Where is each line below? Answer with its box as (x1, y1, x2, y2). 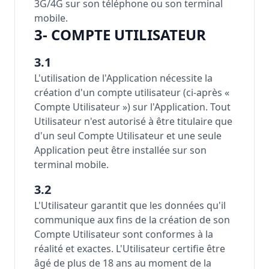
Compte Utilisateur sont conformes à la (34, 228, 213, 241)
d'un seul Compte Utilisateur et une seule (34, 129, 222, 142)
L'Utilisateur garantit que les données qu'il (34, 199, 226, 212)
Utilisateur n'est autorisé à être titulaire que (34, 115, 232, 128)
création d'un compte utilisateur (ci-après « (34, 86, 229, 99)
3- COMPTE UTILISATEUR (34, 25, 206, 44)
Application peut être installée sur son (34, 144, 207, 157)
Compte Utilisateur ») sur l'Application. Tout (34, 100, 231, 113)
